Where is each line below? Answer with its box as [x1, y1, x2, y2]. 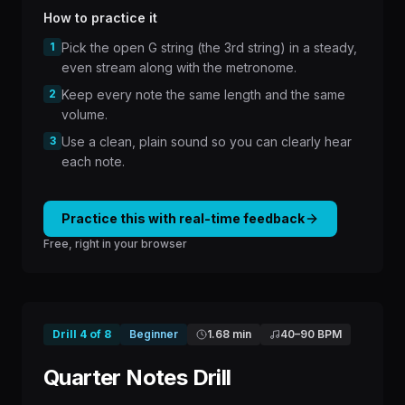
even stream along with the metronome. [61, 60, 297, 75]
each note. [61, 154, 125, 169]
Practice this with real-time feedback [61, 211, 305, 226]
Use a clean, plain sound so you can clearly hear [61, 134, 352, 149]
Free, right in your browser [43, 237, 187, 250]
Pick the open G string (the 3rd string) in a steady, [61, 40, 357, 55]
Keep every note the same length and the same [61, 87, 345, 102]
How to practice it [43, 10, 157, 25]
